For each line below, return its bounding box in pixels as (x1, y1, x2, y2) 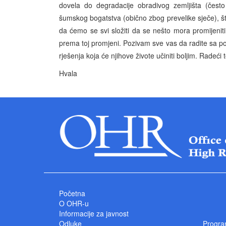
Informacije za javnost (59, 208, 129, 218)
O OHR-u (59, 198, 89, 208)
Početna (59, 188, 85, 198)
